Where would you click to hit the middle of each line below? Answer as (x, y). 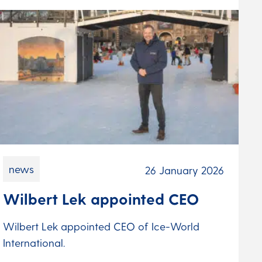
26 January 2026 (184, 170)
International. (34, 242)
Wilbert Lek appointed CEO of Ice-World (101, 226)
